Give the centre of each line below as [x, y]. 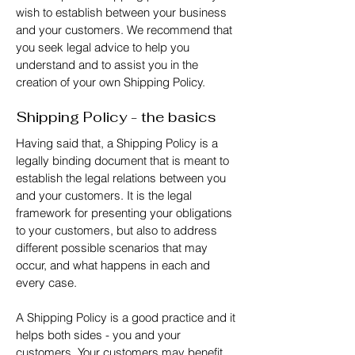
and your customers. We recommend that [124, 30]
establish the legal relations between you [121, 178]
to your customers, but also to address [116, 230]
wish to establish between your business [121, 12]
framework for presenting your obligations [124, 213]
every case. [48, 282]
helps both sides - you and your [98, 335]
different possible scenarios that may [112, 248]
